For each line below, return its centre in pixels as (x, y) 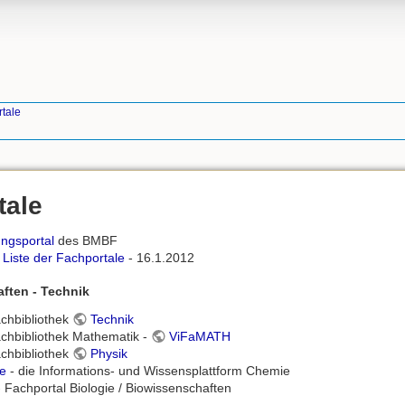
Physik (108, 354)
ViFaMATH (199, 337)
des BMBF (85, 240)
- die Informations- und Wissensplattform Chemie (148, 371)
